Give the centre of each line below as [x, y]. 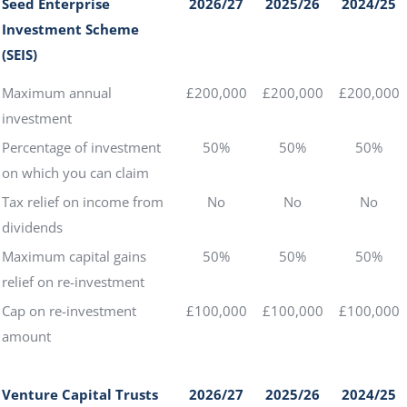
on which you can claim [75, 173]
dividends [32, 227]
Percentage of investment [81, 147]
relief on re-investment [73, 282]
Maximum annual [57, 93]
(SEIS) [20, 55]
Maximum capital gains [74, 256]
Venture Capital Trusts [80, 394]
